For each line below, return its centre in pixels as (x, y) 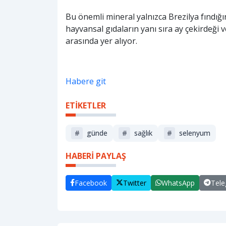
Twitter (135, 183)
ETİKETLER (86, 105)
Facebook (91, 183)
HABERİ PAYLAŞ (96, 156)
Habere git (86, 81)
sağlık (144, 133)
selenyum (195, 133)
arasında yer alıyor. (101, 41)
